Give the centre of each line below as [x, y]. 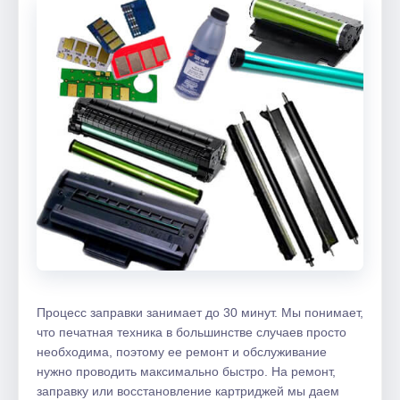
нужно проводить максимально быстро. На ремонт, [186, 371]
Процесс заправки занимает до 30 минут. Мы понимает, [200, 312]
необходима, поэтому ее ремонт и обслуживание [182, 351]
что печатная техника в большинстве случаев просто [192, 332]
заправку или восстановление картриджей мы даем [188, 391]
